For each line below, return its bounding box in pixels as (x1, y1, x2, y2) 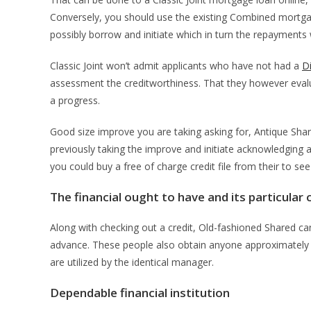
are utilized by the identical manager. (50, 255, 214, 269)
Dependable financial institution (50, 285, 230, 301)
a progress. (50, 94, 100, 107)
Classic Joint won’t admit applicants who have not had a (50, 59, 302, 72)
